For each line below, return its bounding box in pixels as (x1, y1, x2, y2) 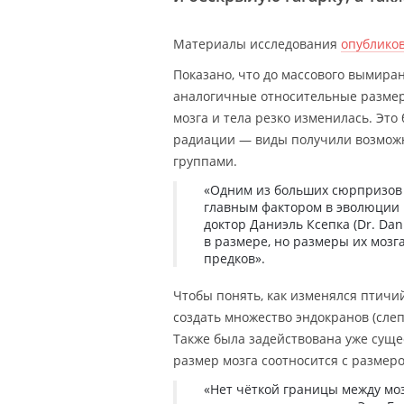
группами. (173, 152, 237, 170)
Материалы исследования (173, 35, 341, 53)
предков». (204, 250, 265, 268)
